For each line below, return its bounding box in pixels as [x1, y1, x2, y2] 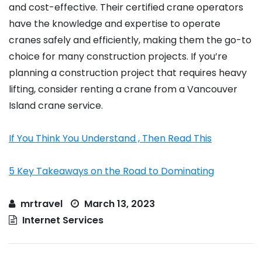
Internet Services [22, 213, 104, 227]
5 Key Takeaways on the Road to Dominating [9, 164, 214, 178]
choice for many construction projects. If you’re [9, 50, 227, 64]
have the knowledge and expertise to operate [9, 17, 220, 31]
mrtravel [20, 197, 63, 211]
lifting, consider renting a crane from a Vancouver [9, 82, 237, 96]
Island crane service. [9, 99, 103, 113]
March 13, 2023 [82, 197, 155, 211]
